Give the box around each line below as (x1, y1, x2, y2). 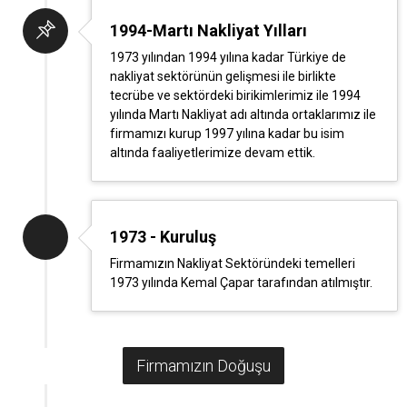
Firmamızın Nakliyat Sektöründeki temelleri (110, 256, 355, 271)
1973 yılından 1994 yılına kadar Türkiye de (110, 50, 346, 65)
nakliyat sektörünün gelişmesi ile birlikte (110, 69, 336, 84)
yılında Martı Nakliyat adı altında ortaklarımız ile (110, 107, 376, 122)
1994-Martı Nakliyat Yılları (110, 21, 307, 40)
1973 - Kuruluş (110, 227, 216, 246)
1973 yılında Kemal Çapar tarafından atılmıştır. (110, 275, 372, 290)
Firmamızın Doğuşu (136, 356, 271, 375)
